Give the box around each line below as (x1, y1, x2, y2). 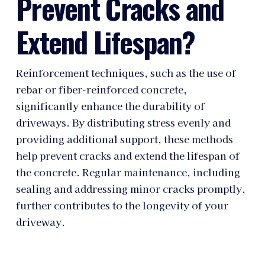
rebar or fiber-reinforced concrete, (15, 82, 187, 96)
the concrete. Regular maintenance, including (15, 164, 240, 179)
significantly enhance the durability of (15, 98, 205, 113)
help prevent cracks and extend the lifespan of (15, 148, 240, 163)
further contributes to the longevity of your (15, 198, 228, 212)
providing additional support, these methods (15, 131, 233, 146)
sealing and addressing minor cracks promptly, (15, 181, 245, 196)
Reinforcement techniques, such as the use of (15, 65, 236, 80)
